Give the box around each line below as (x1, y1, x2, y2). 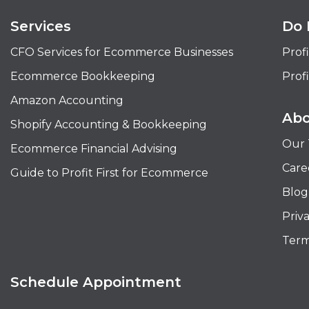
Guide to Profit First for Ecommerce (10, 166, 208, 179)
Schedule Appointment (10, 274, 181, 290)
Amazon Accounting (10, 94, 123, 107)
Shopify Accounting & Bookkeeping (10, 118, 207, 131)
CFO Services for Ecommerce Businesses (10, 46, 233, 59)
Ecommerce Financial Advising (10, 142, 177, 155)
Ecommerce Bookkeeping (10, 70, 155, 83)
